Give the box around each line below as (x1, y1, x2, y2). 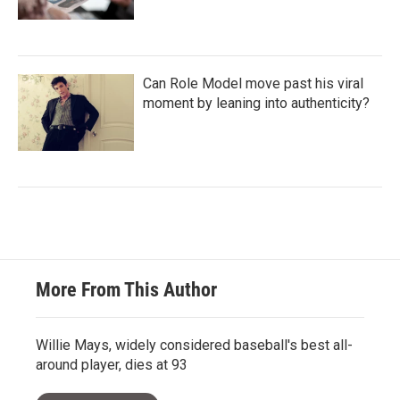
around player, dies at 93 (36, 356, 187, 373)
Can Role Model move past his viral (143, 75, 363, 92)
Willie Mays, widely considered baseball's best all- (36, 337, 353, 354)
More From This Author (36, 279, 217, 301)
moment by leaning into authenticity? (143, 95, 370, 112)
